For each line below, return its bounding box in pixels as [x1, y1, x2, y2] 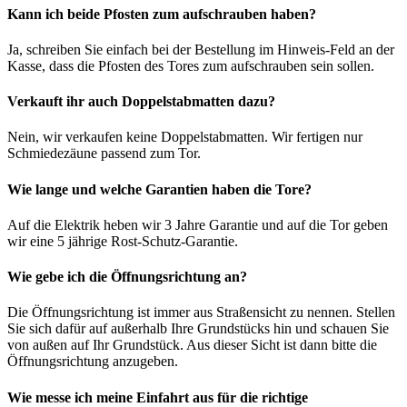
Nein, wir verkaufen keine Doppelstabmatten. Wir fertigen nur [7, 129, 362, 145]
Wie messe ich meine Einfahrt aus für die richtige [7, 389, 308, 405]
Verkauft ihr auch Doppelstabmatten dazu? [7, 94, 275, 110]
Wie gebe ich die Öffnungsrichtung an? [7, 269, 247, 285]
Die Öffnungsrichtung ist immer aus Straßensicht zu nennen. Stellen [7, 304, 395, 321]
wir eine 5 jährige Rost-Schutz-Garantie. [7, 233, 238, 249]
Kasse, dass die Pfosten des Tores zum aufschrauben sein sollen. [7, 57, 374, 74]
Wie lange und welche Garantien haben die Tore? [7, 181, 312, 197]
